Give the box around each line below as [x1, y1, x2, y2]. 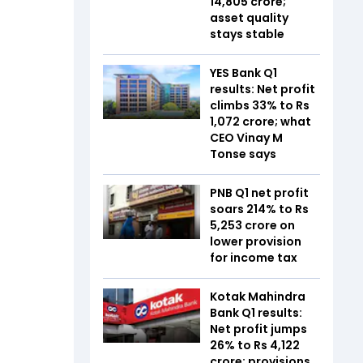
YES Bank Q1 [210, 64, 277, 81]
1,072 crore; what [210, 113, 311, 130]
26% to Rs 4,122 [210, 336, 300, 353]
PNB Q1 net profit [210, 184, 309, 201]
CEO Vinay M [210, 129, 283, 146]
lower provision [210, 233, 301, 250]
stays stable [210, 25, 284, 42]
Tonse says [210, 145, 276, 162]
